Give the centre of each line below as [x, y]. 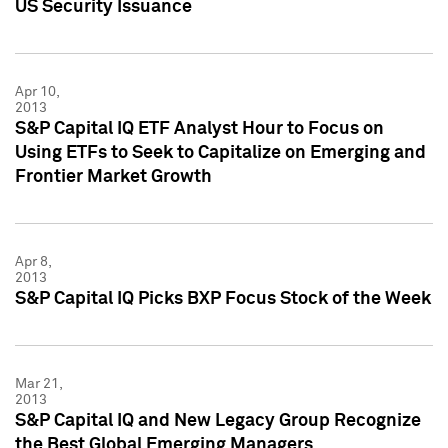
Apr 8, [33, 261]
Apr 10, [37, 91]
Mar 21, [38, 383]
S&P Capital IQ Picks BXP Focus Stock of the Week [223, 298]
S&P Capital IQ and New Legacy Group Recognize [218, 420]
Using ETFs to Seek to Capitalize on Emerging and [220, 152]
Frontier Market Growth [113, 176]
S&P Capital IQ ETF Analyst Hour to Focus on [199, 128]
